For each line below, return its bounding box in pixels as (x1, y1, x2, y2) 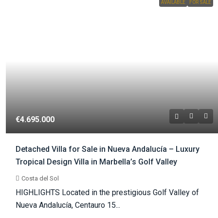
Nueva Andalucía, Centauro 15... (16, 200, 120, 210)
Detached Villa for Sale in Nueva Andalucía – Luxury (16, 144, 200, 154)
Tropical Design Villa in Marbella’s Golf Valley (16, 157, 177, 166)
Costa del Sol (21, 174, 59, 182)
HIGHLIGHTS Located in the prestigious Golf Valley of (16, 187, 199, 197)
